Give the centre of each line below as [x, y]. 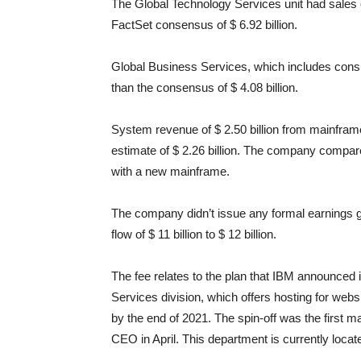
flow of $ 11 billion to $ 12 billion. [194, 234]
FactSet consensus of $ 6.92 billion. [204, 25]
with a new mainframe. [170, 171]
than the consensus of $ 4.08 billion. [205, 87]
